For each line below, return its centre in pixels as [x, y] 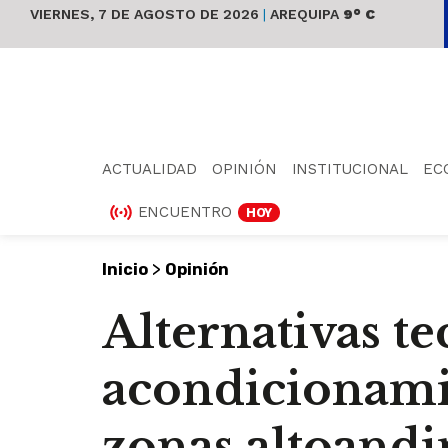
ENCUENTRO [184, 211]
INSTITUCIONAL [350, 168]
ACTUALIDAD [149, 168]
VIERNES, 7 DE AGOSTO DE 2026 [146, 14]
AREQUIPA [302, 14]
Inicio [125, 269]
